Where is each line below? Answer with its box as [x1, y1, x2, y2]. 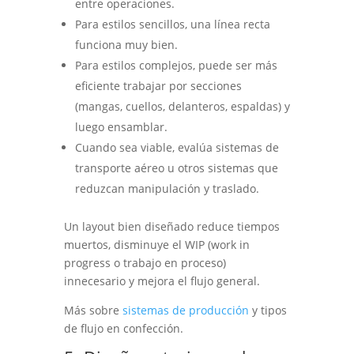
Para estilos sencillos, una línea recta [74, 17, 270, 32]
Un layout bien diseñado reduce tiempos [63, 219, 280, 235]
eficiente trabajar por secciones [74, 78, 242, 94]
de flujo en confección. [63, 321, 183, 337]
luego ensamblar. [74, 119, 168, 135]
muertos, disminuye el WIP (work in [63, 237, 250, 253]
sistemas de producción [122, 303, 249, 318]
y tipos [248, 303, 287, 318]
